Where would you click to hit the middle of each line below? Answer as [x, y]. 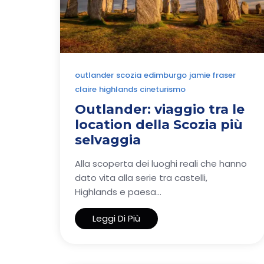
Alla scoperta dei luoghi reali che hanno [161, 163]
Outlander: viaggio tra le [160, 109]
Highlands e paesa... [118, 192]
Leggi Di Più [116, 218]
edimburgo [165, 75]
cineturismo [163, 89]
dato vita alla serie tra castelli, [141, 177]
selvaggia [108, 140]
